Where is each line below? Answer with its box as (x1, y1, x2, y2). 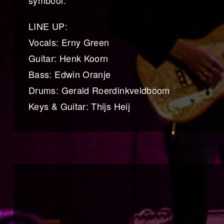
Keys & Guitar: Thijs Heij (28, 99, 130, 113)
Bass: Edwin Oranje (28, 67, 111, 81)
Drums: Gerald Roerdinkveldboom (28, 83, 170, 97)
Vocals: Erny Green (28, 35, 109, 49)
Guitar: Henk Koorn (28, 51, 108, 65)
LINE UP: (28, 19, 67, 33)
